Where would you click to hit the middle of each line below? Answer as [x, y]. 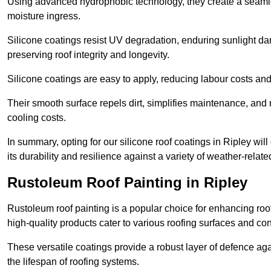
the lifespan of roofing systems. [73, 262]
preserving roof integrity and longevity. [88, 55]
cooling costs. [37, 118]
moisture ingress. [44, 16]
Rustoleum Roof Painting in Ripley [127, 183]
